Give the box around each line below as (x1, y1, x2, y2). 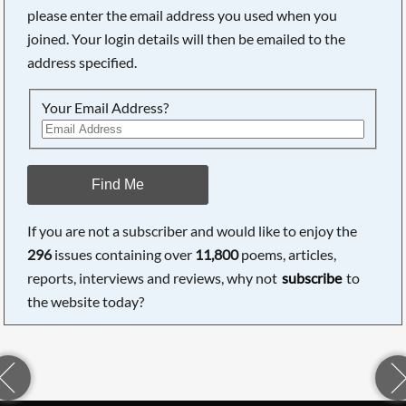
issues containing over (52, 246, 196, 264)
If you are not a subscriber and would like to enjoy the (27, 222, 358, 240)
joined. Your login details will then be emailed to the (27, 30, 346, 48)
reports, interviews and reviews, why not (27, 269, 281, 287)
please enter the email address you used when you (27, 6, 338, 24)
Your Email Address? (42, 99, 169, 117)
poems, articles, (238, 246, 337, 264)
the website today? (27, 293, 145, 311)
